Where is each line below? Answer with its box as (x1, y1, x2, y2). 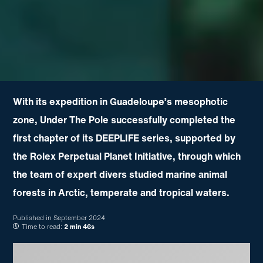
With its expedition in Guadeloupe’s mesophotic (13, 95, 228, 109)
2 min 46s (64, 222, 95, 232)
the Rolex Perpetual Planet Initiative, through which (13, 149, 241, 164)
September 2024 (53, 213, 106, 223)
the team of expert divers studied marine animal (13, 167, 228, 182)
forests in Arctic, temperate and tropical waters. (13, 186, 230, 200)
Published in (13, 213, 52, 223)
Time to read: (22, 222, 63, 232)
